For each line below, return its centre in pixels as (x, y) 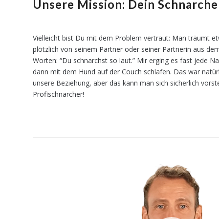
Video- (42, 164)
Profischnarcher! (58, 94)
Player (42, 175)
